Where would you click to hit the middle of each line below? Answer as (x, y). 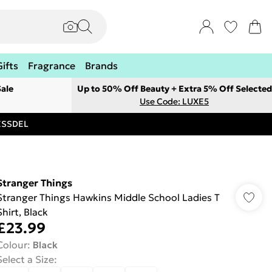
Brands (101, 66)
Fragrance (52, 66)
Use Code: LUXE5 (174, 101)
